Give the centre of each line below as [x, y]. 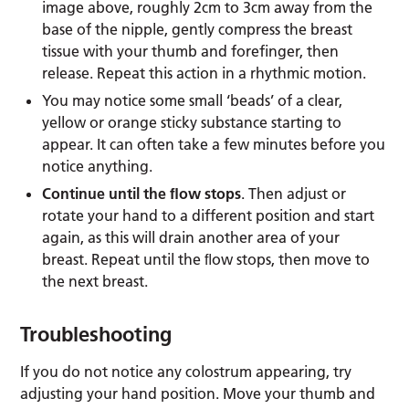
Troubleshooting [96, 334]
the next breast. [95, 281]
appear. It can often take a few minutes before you [214, 144]
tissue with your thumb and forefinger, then [191, 51]
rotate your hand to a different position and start [209, 215]
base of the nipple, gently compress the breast [198, 29]
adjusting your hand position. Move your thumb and [198, 393]
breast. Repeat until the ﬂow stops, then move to [206, 259]
